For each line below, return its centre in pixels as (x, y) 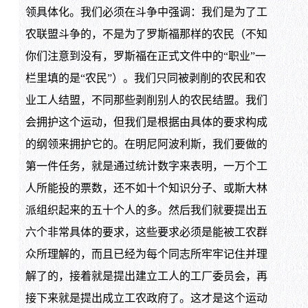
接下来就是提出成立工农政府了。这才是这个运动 (146, 298)
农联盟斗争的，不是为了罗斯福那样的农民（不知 (146, 34)
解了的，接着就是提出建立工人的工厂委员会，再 (146, 276)
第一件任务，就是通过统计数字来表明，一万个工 (146, 166)
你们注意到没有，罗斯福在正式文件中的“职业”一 (145, 56)
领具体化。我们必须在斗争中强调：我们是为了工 (146, 12)
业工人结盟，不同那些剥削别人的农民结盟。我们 (146, 100)
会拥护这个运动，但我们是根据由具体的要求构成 (146, 122)
